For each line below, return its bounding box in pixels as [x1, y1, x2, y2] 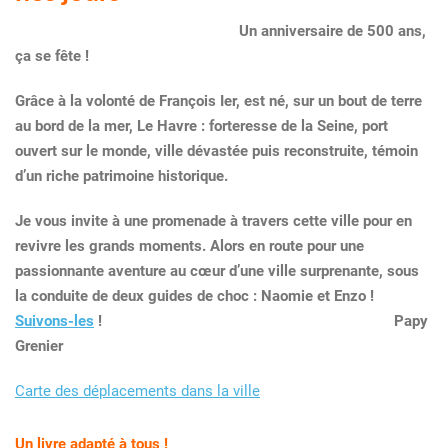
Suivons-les [15, 312, 94, 330]
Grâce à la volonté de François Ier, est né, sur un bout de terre [15, 92, 422, 110]
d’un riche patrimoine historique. [15, 167, 228, 185]
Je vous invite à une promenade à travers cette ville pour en [15, 212, 412, 230]
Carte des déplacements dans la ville [15, 382, 260, 400]
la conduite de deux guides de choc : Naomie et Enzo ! [15, 287, 374, 305]
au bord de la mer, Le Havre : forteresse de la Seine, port [15, 117, 388, 135]
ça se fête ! [15, 47, 89, 65]
